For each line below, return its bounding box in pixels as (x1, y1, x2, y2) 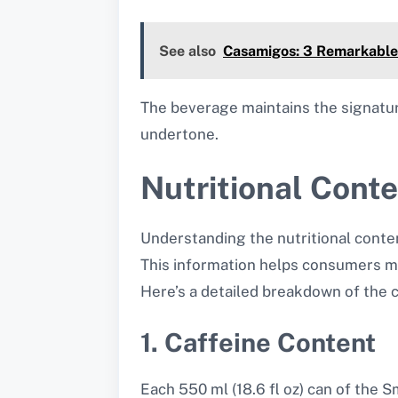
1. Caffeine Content (140, 326, 376, 358)
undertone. (140, 124, 219, 143)
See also (159, 42, 216, 60)
